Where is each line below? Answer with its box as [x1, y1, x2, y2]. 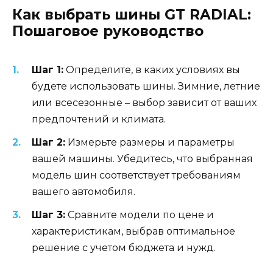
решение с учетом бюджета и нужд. [32, 241, 216, 253]
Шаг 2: [32, 136, 65, 148]
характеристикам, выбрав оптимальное [32, 225, 235, 237]
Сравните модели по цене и [65, 208, 214, 221]
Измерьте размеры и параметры [65, 136, 235, 148]
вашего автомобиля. [32, 185, 135, 197]
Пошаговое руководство [12, 23, 204, 40]
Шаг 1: [32, 63, 63, 76]
